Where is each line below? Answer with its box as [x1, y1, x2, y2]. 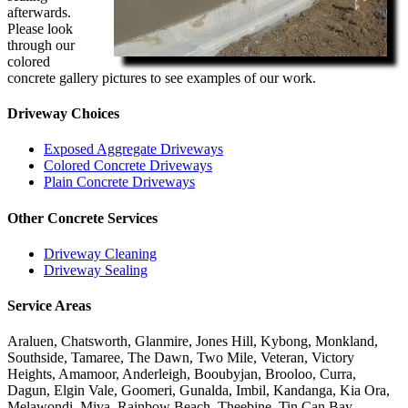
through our [7, 36, 75, 53]
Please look [7, 20, 73, 36]
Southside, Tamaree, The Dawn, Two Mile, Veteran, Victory [7, 350, 354, 366]
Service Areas [7, 298, 91, 314]
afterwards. [7, 4, 71, 20]
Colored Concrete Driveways [44, 158, 212, 174]
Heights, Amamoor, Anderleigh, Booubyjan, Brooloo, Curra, [7, 366, 356, 382]
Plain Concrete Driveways [44, 174, 195, 190]
